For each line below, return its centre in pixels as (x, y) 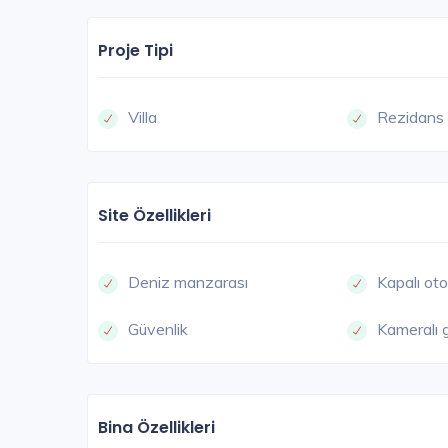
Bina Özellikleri (156, 428)
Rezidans (411, 117)
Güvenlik (158, 329)
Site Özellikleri (154, 216)
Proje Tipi (135, 51)
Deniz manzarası (188, 282)
